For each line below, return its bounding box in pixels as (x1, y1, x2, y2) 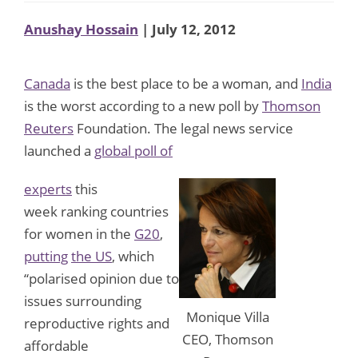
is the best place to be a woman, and (70, 74, 301, 93)
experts (24, 179, 72, 198)
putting (24, 246, 68, 265)
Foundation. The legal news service (74, 118, 293, 137)
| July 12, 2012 (138, 19, 236, 38)
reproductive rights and (24, 313, 169, 332)
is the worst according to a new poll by (24, 96, 262, 115)
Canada (24, 74, 70, 93)
